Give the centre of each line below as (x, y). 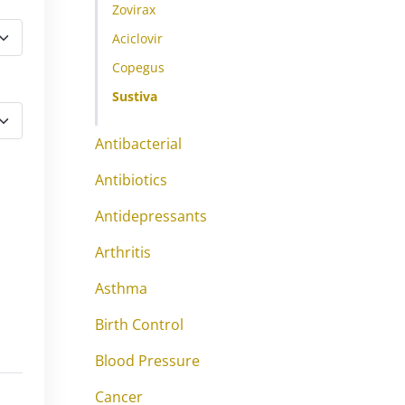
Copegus (138, 67)
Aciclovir (137, 38)
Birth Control (139, 325)
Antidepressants (151, 216)
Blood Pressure (147, 361)
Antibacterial (138, 144)
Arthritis (123, 252)
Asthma (121, 288)
